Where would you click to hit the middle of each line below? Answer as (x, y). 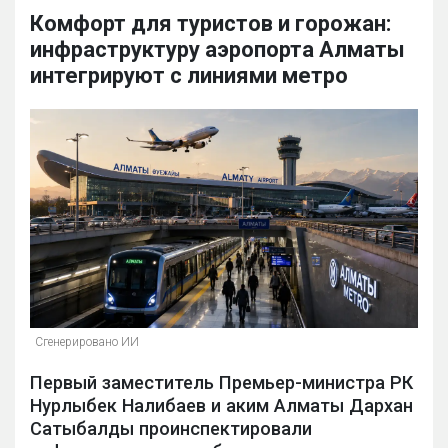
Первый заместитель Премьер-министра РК (221, 382)
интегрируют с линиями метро (189, 76)
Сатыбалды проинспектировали (171, 428)
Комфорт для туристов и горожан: (210, 24)
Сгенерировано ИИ (87, 341)
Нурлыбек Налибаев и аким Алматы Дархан (221, 405)
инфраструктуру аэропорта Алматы (217, 50)
